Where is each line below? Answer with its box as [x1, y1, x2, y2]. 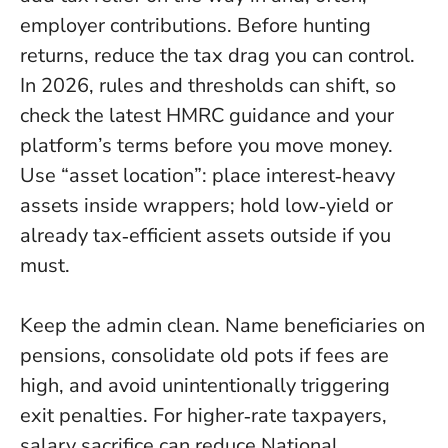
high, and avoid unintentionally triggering [20, 371, 390, 399]
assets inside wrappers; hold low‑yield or [20, 191, 393, 219]
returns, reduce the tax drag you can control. [20, 41, 415, 69]
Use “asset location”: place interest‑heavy [20, 161, 395, 189]
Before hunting [237, 11, 371, 39]
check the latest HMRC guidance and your [20, 101, 394, 129]
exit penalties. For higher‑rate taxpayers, [20, 401, 387, 429]
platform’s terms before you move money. [20, 131, 393, 159]
